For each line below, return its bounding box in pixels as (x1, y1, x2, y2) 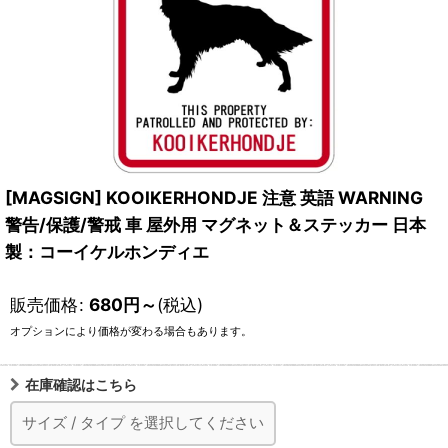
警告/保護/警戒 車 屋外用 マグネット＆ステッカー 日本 (5, 214, 426, 235)
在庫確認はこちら (25, 376, 137, 393)
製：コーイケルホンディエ (5, 241, 209, 262)
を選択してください (129, 413, 264, 432)
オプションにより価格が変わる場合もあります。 (10, 325, 252, 338)
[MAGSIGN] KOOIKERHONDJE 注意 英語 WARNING (5, 187, 423, 208)
